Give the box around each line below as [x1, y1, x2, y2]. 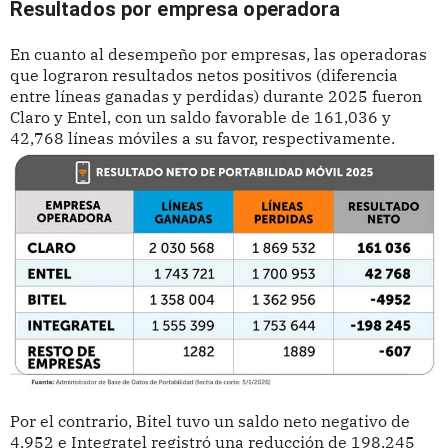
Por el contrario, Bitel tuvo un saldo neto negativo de [9, 411, 410, 432]
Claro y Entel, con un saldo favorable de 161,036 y [9, 107, 391, 128]
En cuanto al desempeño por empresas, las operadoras [9, 44, 427, 65]
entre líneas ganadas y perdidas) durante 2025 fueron [9, 86, 422, 107]
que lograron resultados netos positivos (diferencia [9, 65, 398, 86]
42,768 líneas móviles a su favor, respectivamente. [9, 128, 395, 149]
